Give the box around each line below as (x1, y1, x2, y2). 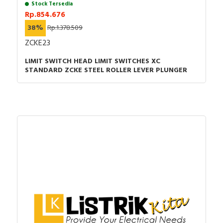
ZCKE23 (25, 36, 50, 50)
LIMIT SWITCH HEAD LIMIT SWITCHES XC (25, 55, 160, 67)
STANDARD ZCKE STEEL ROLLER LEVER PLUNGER (25, 64, 187, 76)
